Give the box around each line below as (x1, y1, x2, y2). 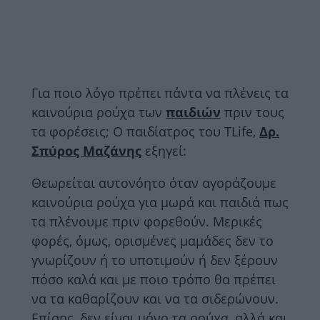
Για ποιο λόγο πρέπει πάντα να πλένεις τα (31, 84, 289, 101)
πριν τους (224, 103, 284, 121)
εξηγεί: (141, 141, 186, 159)
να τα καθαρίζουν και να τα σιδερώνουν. (31, 289, 279, 307)
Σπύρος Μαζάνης (31, 141, 141, 159)
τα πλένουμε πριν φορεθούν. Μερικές (31, 212, 262, 230)
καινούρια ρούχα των (31, 103, 166, 121)
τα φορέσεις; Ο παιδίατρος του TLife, (31, 122, 259, 140)
